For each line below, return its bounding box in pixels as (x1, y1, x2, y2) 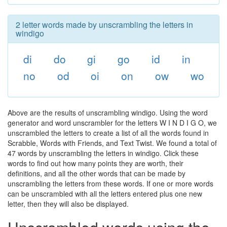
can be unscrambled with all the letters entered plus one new (8, 188, 202, 199)
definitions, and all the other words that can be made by (8, 168, 185, 178)
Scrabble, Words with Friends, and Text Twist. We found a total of (8, 138, 217, 148)
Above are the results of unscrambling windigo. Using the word (8, 107, 208, 118)
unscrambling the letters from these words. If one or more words (8, 178, 213, 188)
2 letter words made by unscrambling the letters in (16, 19, 193, 30)
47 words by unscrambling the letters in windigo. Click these (8, 148, 199, 158)
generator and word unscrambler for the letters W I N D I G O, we (8, 118, 217, 128)
